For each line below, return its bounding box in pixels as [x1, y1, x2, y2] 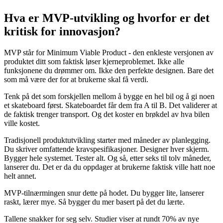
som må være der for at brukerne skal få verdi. [4, 75, 148, 84]
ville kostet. [4, 119, 40, 128]
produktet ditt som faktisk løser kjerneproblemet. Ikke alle [4, 57, 184, 66]
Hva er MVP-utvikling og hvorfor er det [4, 11, 210, 25]
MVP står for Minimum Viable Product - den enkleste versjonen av [4, 48, 214, 57]
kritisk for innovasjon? [4, 25, 120, 38]
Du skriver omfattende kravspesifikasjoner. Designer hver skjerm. [4, 145, 209, 154]
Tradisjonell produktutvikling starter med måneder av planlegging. [4, 136, 211, 145]
